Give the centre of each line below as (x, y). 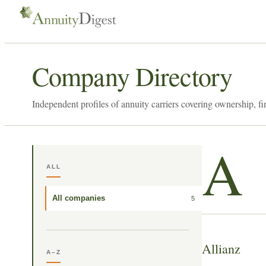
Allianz (221, 248)
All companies (79, 198)
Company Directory (132, 76)
